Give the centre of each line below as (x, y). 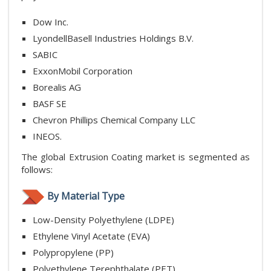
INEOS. (47, 136)
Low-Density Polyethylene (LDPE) (103, 219)
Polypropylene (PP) (73, 252)
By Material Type (86, 196)
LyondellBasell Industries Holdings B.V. (113, 38)
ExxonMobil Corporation (83, 70)
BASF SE (50, 103)
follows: (37, 169)
